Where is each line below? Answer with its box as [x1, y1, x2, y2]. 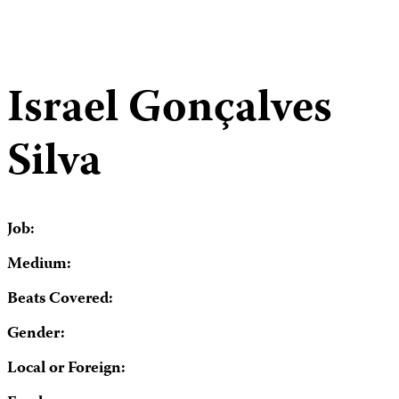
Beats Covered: [7, 286, 113, 313]
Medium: [7, 251, 71, 278]
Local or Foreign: [7, 355, 126, 382]
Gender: [7, 321, 65, 347]
